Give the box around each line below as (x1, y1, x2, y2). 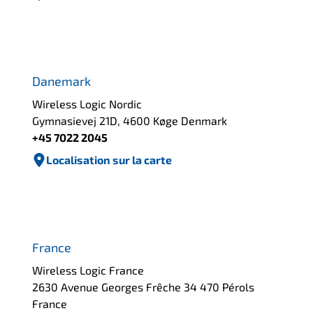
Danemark (32, 73, 92, 89)
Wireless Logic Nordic (32, 97, 143, 111)
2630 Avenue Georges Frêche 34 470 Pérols (32, 280, 255, 294)
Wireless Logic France (32, 263, 145, 277)
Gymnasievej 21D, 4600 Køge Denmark (32, 114, 228, 128)
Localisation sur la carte (46, 153, 173, 167)
